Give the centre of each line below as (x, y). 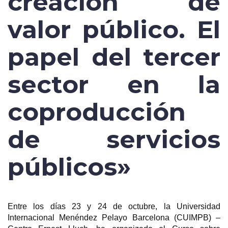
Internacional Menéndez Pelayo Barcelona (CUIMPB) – (114, 217)
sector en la (114, 84)
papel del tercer (114, 57)
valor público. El (114, 29)
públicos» (69, 167)
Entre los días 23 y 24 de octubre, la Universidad (114, 206)
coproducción (97, 112)
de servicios (114, 139)
